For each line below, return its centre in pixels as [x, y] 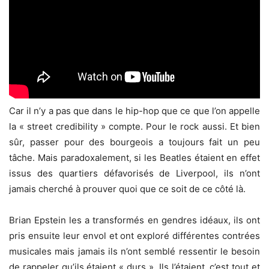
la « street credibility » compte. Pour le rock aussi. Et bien [134, 126]
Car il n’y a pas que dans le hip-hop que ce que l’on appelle [134, 110]
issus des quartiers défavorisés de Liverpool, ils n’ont [134, 173]
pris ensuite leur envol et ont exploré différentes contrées [134, 235]
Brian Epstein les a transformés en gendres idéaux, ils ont [134, 220]
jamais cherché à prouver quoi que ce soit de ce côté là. [127, 189]
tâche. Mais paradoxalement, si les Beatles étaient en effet [134, 157]
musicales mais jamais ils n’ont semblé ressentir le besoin [134, 251]
